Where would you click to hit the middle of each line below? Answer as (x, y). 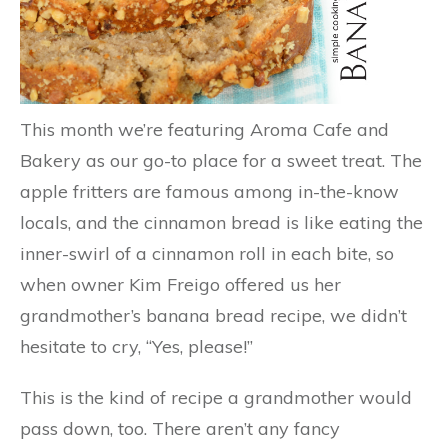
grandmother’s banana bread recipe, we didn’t (213, 315)
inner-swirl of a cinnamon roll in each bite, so (207, 253)
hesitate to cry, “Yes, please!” (136, 346)
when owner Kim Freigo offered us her (180, 284)
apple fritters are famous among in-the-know (209, 191)
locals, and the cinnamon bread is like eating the (221, 222)
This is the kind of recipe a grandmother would (216, 397)
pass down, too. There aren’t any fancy (180, 428)
